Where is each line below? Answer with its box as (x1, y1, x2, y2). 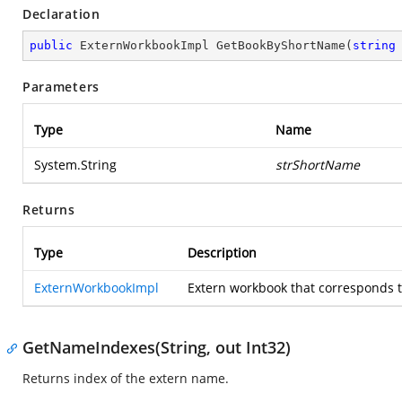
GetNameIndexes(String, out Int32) (22, 336, 291, 358)
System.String (34, 156, 117, 173)
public (30, 39, 73, 52)
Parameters (22, 78, 100, 95)
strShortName (275, 156, 360, 173)
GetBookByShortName (216, 39, 345, 52)
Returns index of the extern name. (22, 370, 229, 387)
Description (188, 244, 257, 261)
